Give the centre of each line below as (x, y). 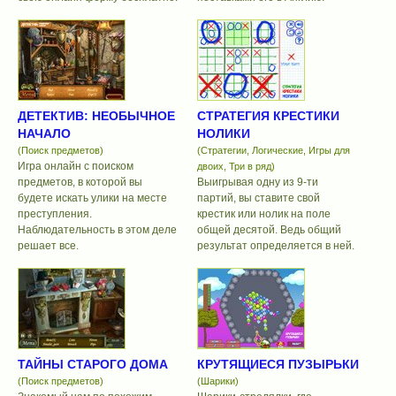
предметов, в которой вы (80, 183)
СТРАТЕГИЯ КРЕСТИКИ (268, 116)
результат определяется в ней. (275, 246)
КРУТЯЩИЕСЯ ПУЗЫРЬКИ (278, 365)
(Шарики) (217, 381)
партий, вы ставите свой (258, 198)
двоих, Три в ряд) (236, 167)
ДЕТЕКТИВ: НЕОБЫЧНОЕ (96, 116)
